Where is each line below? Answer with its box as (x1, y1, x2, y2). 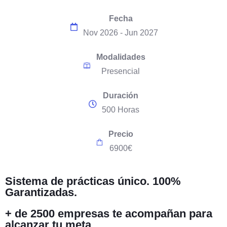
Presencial (101, 66, 140, 75)
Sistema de (5, 174, 66, 187)
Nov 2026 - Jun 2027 (83, 28, 158, 37)
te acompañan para (109, 207, 212, 220)
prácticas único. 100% (66, 174, 181, 187)
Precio (108, 129, 133, 138)
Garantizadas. (5, 185, 77, 199)
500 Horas (102, 105, 139, 114)
